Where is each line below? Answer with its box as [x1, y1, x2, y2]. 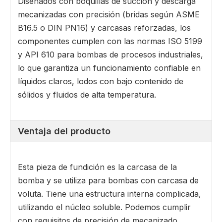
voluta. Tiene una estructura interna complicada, [18, 189, 201, 199]
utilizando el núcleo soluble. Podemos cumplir [18, 202, 191, 213]
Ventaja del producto [18, 126, 111, 137]
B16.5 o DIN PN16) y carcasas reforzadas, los [18, 23, 191, 33]
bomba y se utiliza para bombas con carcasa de [18, 175, 199, 186]
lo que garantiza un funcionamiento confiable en [18, 63, 201, 73]
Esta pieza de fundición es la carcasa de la [18, 162, 177, 172]
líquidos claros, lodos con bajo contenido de [18, 76, 183, 87]
